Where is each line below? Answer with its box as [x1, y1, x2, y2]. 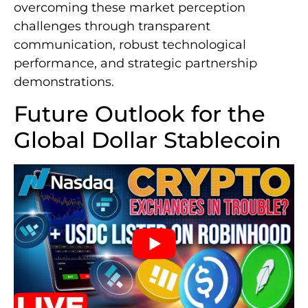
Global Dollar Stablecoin [14, 126, 281, 154]
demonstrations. [14, 74, 114, 89]
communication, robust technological [14, 36, 246, 52]
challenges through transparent [14, 18, 210, 34]
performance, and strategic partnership [14, 55, 257, 71]
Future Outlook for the [14, 100, 265, 128]
